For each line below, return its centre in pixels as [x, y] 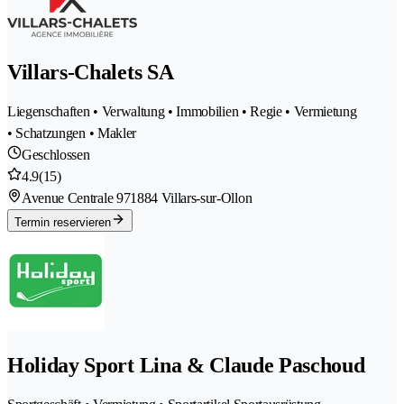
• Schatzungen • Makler [72, 133]
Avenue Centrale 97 [76, 197]
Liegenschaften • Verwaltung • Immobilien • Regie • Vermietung [182, 111]
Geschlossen [56, 154]
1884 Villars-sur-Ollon [191, 197]
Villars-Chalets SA [91, 72]
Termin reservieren [63, 222]
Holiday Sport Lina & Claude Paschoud [186, 365]
